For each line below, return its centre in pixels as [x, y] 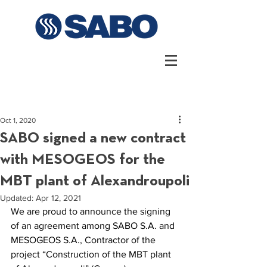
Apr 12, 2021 [58, 198]
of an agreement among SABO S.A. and [94, 226]
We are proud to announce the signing [92, 211]
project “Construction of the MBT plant [92, 254]
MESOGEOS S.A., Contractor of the [84, 240]
